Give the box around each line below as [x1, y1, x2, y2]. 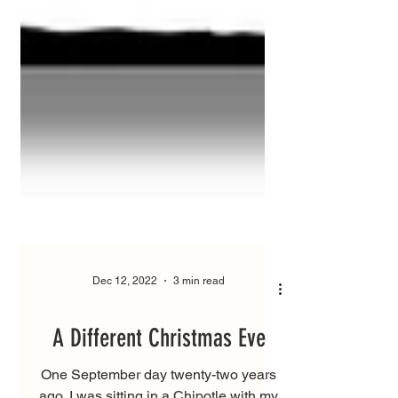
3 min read [173, 316, 225, 330]
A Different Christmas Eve [52, 365, 266, 395]
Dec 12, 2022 [92, 316, 157, 330]
